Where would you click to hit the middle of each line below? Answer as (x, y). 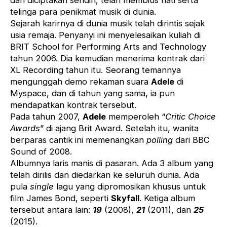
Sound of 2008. (41, 152)
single (42, 187)
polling (160, 140)
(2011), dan (169, 210)
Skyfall (125, 198)
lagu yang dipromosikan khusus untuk (130, 187)
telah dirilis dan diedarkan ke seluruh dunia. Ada (105, 175)
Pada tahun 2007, (46, 117)
